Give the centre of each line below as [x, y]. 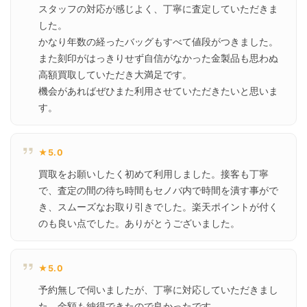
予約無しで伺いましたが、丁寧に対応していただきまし [158, 290]
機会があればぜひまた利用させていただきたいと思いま [158, 91]
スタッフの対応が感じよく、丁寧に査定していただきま [158, 9]
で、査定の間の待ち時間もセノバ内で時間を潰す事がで [158, 191]
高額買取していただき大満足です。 [115, 75]
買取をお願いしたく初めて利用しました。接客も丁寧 [153, 174]
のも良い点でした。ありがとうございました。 [139, 223]
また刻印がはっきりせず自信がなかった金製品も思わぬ [158, 58]
